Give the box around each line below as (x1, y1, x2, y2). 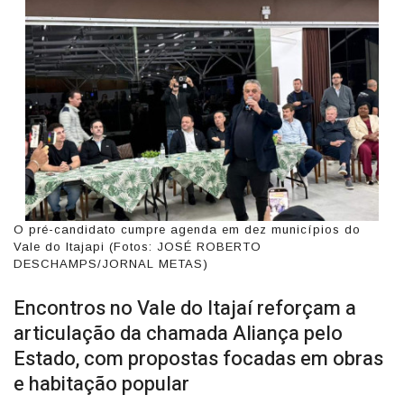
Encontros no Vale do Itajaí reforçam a (14, 293, 356, 323)
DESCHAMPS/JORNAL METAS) (14, 256, 208, 271)
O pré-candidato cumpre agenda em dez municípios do (14, 222, 361, 236)
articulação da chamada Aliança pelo (14, 318, 343, 348)
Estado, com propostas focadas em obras (14, 344, 383, 373)
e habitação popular (14, 369, 189, 399)
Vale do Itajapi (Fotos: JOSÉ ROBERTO (14, 239, 262, 253)
